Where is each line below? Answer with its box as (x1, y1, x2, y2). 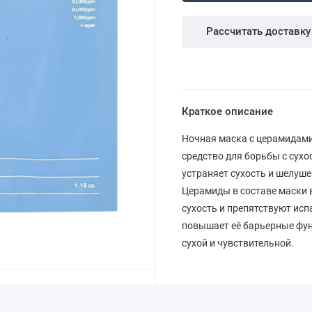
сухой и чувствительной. (181, 237, 294, 249)
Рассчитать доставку (205, 25, 311, 38)
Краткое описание (181, 105, 273, 118)
